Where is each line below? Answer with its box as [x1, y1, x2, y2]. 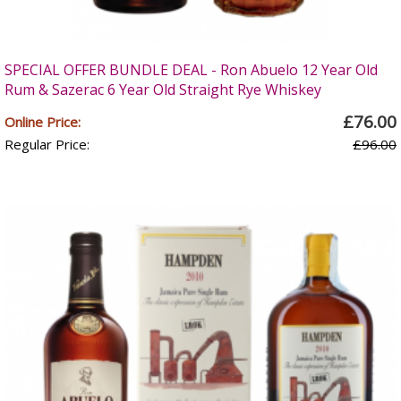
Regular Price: [4, 135, 90, 153]
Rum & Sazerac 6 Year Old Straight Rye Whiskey [4, 80, 321, 99]
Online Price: [4, 113, 81, 131]
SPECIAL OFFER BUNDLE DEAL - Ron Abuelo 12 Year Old [4, 60, 378, 80]
